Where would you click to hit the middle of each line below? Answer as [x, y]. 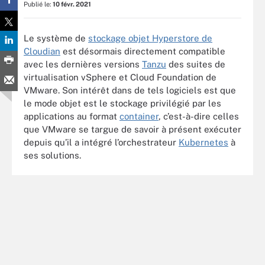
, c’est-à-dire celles [199, 116]
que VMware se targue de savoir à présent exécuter [132, 129]
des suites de [196, 64]
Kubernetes [203, 142]
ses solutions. [52, 155]
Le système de [56, 38]
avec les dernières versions [83, 64]
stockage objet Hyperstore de [150, 38]
